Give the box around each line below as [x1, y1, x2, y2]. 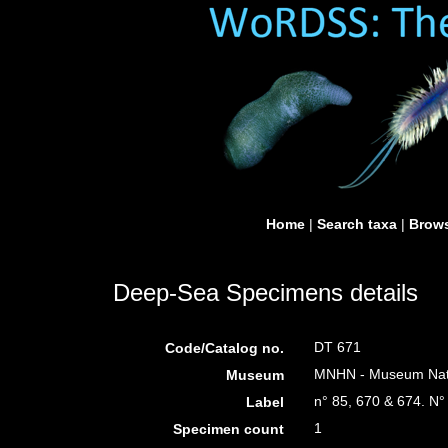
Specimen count [173, 421, 285, 437]
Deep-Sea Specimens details [113, 279, 418, 306]
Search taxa [317, 216, 397, 232]
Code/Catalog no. [165, 340, 285, 356]
